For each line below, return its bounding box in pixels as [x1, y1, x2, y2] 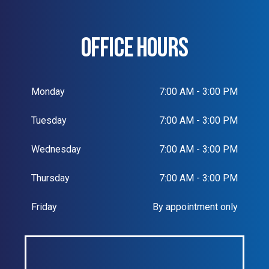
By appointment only [153, 201, 238, 213]
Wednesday [31, 144, 81, 156]
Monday [31, 86, 65, 98]
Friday [31, 201, 57, 213]
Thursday [31, 172, 70, 184]
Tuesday [31, 115, 67, 127]
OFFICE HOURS [81, 32, 188, 65]
